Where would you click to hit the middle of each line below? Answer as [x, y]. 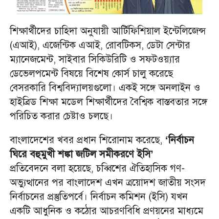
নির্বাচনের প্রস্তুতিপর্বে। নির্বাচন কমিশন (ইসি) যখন [99, 197]
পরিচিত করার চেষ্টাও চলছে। [61, 116]
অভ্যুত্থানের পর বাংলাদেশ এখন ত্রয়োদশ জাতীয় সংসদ [108, 182]
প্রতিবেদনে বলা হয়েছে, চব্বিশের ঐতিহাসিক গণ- [97, 168]
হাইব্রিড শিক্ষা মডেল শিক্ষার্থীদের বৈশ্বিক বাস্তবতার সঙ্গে [109, 102]
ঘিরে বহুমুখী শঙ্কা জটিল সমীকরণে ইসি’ [82, 154]
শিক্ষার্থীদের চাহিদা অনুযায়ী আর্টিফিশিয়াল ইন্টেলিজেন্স [108, 31]
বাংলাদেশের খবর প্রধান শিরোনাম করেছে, [86, 140]
